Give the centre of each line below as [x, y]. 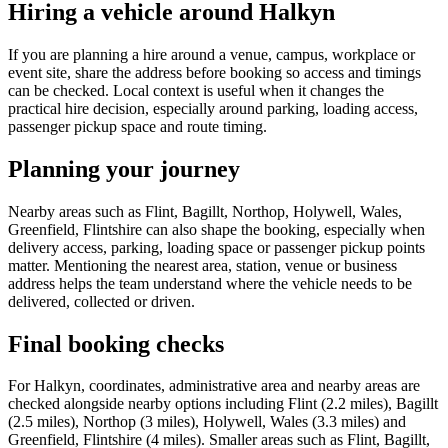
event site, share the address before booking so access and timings [214, 72]
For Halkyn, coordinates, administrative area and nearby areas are [214, 386]
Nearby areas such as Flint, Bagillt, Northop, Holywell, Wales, [205, 211]
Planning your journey [124, 168]
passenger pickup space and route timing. [137, 126]
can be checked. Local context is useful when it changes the [196, 90]
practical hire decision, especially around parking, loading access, [213, 108]
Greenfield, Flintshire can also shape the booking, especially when [216, 229]
